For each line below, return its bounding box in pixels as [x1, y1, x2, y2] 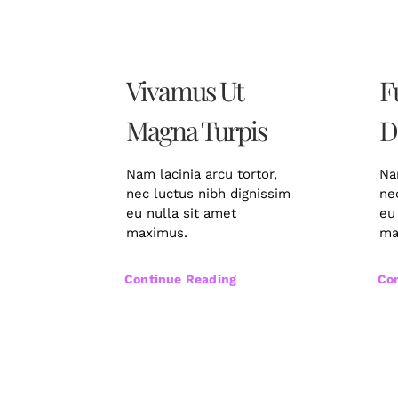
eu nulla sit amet [125, 205, 236, 222]
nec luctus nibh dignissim [125, 186, 291, 203]
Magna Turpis [125, 113, 267, 149]
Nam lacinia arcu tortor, [125, 166, 277, 183]
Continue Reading [123, 272, 237, 287]
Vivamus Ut [125, 73, 243, 109]
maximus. [125, 225, 187, 242]
